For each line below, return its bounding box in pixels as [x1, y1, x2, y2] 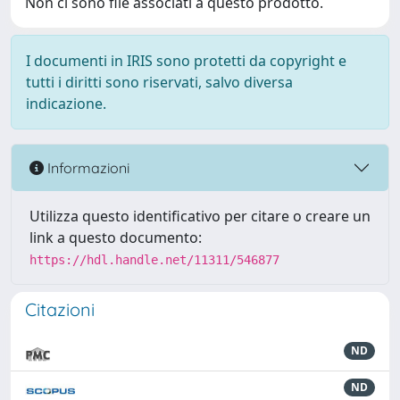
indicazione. [26, 94, 106, 113]
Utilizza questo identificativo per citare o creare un [29, 206, 371, 226]
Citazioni [25, 298, 95, 321]
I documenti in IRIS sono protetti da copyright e [26, 51, 346, 71]
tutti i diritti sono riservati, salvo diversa [26, 72, 293, 92]
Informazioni [44, 158, 129, 177]
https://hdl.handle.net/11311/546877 [29, 253, 279, 267]
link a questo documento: [29, 228, 202, 247]
